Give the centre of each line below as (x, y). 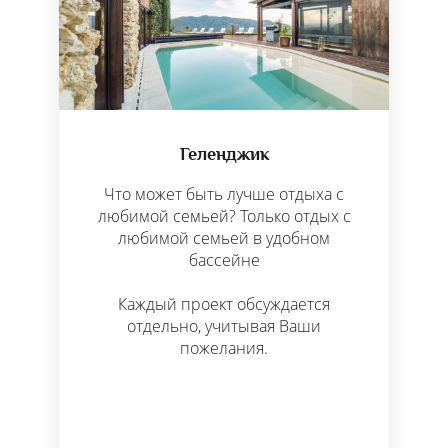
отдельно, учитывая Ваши (224, 325)
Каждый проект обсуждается (224, 303)
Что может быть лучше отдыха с (224, 193)
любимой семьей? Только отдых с (224, 215)
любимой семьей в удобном (224, 237)
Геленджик (224, 153)
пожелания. (224, 347)
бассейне (224, 259)
